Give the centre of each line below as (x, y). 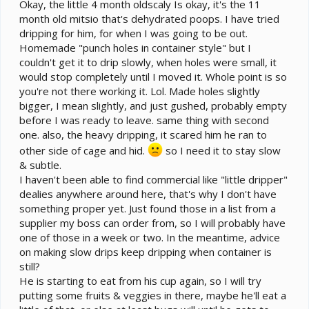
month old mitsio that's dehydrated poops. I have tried (149, 19)
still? (30, 267)
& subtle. (40, 165)
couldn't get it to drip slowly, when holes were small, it (148, 62)
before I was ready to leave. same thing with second (144, 120)
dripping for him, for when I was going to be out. (133, 33)
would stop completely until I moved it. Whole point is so (153, 77)
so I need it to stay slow (222, 151)
